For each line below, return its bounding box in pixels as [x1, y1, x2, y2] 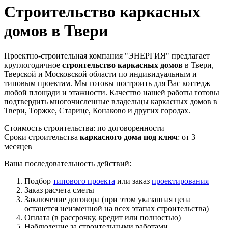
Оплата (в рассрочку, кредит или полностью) [24, 213, 181, 222]
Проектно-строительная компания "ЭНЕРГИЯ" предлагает [4, 51, 210, 60]
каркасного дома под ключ [80, 132, 178, 141]
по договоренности [97, 123, 164, 132]
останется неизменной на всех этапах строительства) [24, 204, 209, 213]
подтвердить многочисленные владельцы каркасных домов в [4, 97, 217, 106]
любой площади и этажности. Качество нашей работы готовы [4, 88, 219, 97]
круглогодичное [4, 60, 62, 69]
